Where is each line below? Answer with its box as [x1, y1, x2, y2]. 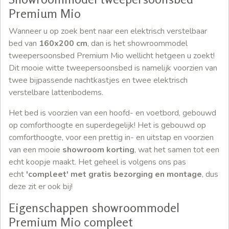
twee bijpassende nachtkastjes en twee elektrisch [9, 75, 188, 86]
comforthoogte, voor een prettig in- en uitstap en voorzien [9, 132, 214, 144]
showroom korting [62, 144, 134, 156]
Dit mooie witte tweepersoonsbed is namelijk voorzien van [9, 62, 217, 74]
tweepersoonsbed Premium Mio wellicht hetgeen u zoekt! [9, 50, 215, 62]
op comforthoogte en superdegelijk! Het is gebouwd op [9, 120, 206, 131]
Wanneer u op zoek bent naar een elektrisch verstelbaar [9, 26, 207, 37]
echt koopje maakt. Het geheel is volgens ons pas [9, 156, 186, 168]
